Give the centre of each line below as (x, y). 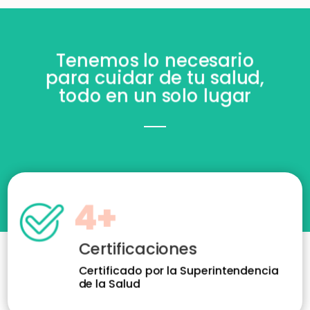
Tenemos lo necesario (155, 60)
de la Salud (109, 284)
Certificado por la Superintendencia (179, 271)
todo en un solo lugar (155, 96)
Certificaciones (138, 249)
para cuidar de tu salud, (155, 78)
